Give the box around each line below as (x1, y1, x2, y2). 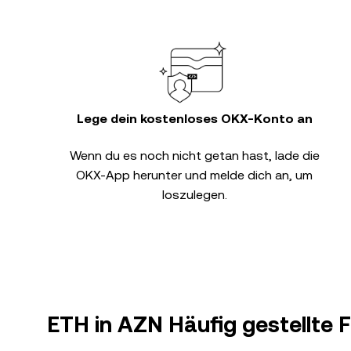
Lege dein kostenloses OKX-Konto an (76, 111, 313, 126)
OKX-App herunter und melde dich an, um (76, 168, 313, 183)
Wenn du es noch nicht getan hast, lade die (69, 148, 320, 163)
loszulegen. (161, 187, 227, 202)
